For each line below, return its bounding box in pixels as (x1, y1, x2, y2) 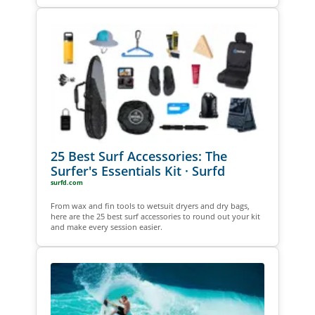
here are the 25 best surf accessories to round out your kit (50, 211, 260, 222)
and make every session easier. (50, 221, 162, 233)
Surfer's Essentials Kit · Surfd (50, 162, 225, 180)
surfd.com (50, 178, 83, 188)
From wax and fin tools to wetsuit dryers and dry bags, (50, 200, 250, 212)
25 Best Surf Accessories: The (50, 148, 227, 165)
